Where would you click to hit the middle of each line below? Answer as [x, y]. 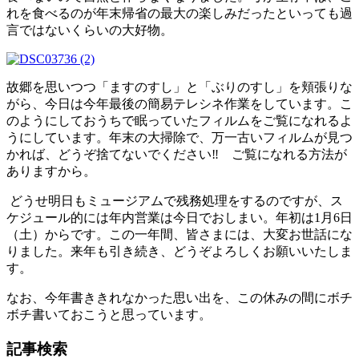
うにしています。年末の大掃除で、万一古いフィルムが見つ [179, 138]
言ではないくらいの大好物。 [90, 30]
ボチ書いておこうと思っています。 [109, 315]
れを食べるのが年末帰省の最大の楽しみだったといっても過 [179, 14]
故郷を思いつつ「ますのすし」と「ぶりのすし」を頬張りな [179, 87]
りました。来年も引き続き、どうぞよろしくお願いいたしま [179, 252]
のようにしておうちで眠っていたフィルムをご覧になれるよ [179, 121]
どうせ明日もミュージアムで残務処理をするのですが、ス [175, 201]
